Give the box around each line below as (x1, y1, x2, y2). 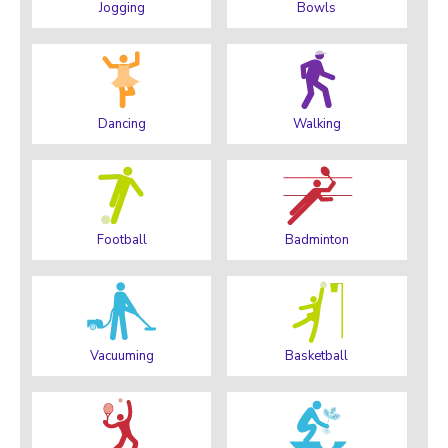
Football (96, 230, 147, 249)
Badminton (284, 230, 349, 249)
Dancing (97, 114, 146, 133)
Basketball (285, 346, 349, 365)
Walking (292, 114, 341, 133)
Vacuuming (89, 346, 154, 365)
